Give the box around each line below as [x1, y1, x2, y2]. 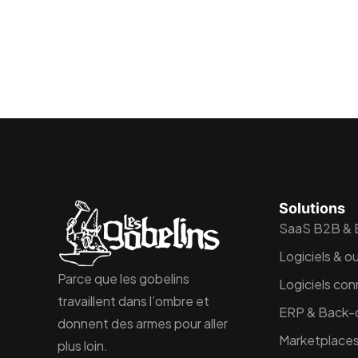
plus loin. [58, 336, 108, 354]
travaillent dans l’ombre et [58, 292, 209, 309]
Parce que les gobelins [58, 269, 189, 287]
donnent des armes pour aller [58, 314, 228, 332]
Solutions [278, 200, 345, 217]
